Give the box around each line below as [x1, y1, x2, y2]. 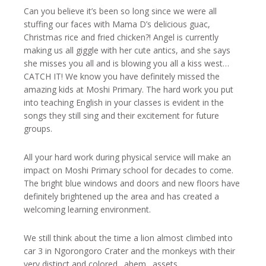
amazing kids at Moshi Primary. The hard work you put [24, 84, 233, 95]
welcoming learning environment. [24, 204, 151, 215]
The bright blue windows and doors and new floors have [24, 178, 240, 189]
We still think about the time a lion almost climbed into [24, 232, 233, 243]
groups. [24, 123, 52, 134]
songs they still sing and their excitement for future [24, 110, 219, 121]
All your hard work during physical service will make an [24, 151, 231, 163]
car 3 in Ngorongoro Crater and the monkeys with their [24, 245, 235, 256]
